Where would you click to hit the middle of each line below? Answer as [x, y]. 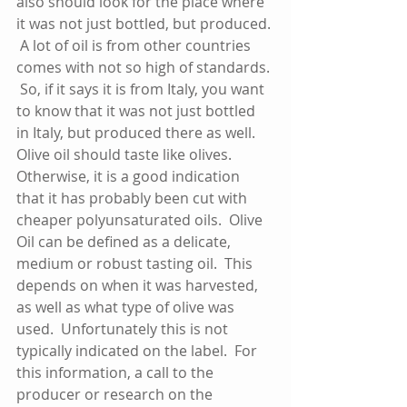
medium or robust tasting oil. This [136, 264]
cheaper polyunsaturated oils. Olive [141, 220]
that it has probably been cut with [134, 199]
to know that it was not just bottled [138, 111]
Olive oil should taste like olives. [128, 155]
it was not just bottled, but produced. [145, 24]
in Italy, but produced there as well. [139, 133]
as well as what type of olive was [127, 308]
